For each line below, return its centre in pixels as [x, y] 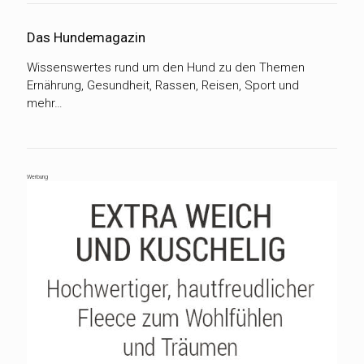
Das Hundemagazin [86, 37]
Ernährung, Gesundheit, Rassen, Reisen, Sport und [163, 85]
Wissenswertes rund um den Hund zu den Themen [166, 67]
